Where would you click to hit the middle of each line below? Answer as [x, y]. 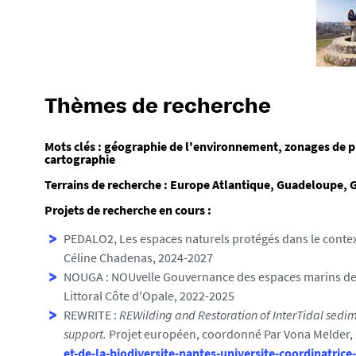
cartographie [80, 159]
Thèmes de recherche [158, 108]
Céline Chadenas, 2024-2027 [138, 257]
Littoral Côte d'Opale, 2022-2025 [149, 296]
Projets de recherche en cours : [128, 210]
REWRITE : [91, 315]
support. [85, 334]
